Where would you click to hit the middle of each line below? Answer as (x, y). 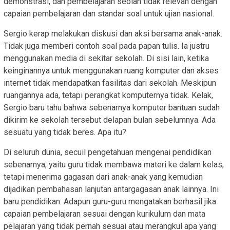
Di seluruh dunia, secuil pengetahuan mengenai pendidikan (108, 152)
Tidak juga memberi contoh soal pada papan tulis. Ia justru (107, 46)
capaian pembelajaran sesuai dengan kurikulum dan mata (104, 214)
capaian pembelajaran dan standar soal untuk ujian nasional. (109, 13)
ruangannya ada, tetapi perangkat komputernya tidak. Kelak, (108, 95)
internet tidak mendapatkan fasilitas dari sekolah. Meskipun (110, 83)
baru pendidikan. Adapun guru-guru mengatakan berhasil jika (110, 201)
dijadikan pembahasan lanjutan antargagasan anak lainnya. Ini (111, 189)
